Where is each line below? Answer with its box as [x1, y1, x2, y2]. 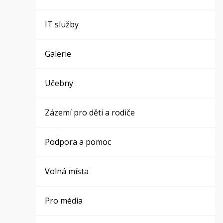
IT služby [45, 19, 79, 30]
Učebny [45, 78, 74, 89]
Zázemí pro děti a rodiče [45, 107, 135, 118]
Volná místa [45, 166, 89, 177]
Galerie [45, 48, 72, 59]
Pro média [45, 195, 83, 206]
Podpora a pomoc [45, 136, 111, 147]
